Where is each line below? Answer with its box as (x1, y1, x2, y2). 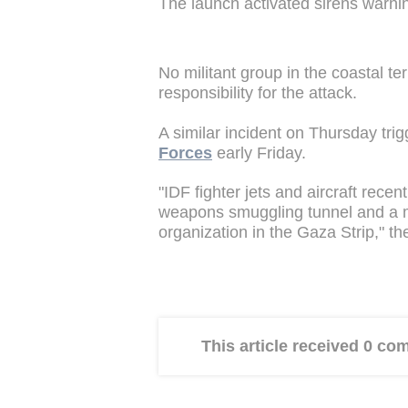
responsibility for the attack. (158, 83, 357, 102)
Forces (158, 143, 212, 162)
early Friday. (212, 143, 311, 162)
